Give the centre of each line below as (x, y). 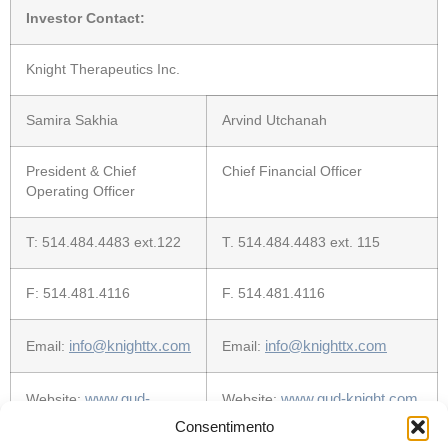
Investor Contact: (85, 19)
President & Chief (81, 172)
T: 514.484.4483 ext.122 (103, 243)
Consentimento (224, 426)
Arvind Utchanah (274, 121)
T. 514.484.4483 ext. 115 (301, 243)
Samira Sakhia (72, 121)
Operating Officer (80, 192)
